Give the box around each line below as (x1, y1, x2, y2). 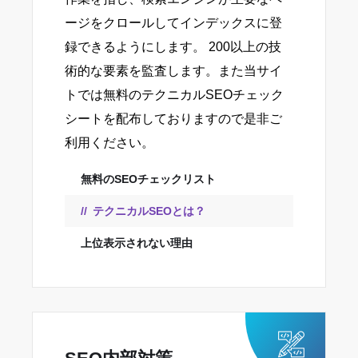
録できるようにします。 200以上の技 (65, 40, 281, 54)
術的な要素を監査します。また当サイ (65, 64, 282, 78)
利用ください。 (65, 136, 154, 150)
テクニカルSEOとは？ (93, 205, 205, 218)
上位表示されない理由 (81, 237, 193, 250)
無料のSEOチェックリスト (81, 173, 216, 186)
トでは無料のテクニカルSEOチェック (65, 88, 284, 102)
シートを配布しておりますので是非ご (65, 112, 282, 126)
